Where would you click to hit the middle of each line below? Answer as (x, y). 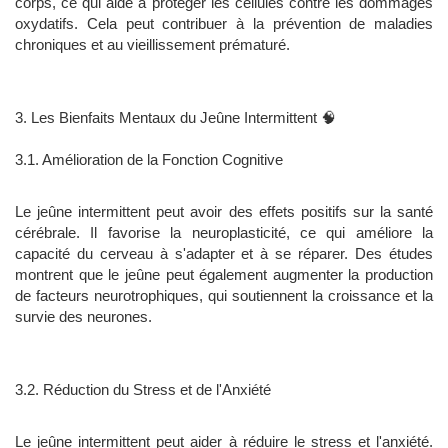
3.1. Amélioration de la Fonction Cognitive (149, 160)
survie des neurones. (83, 317)
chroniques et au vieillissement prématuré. (152, 45)
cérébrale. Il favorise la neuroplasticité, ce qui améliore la (224, 233)
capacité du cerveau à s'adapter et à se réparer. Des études (224, 254)
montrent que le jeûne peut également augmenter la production (224, 275)
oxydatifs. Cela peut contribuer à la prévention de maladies (224, 24)
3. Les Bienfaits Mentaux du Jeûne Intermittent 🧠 (175, 118)
